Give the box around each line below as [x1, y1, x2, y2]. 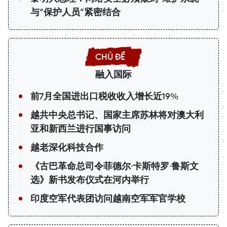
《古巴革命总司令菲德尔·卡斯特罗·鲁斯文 [30, 161, 199, 172]
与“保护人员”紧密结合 [30, 7, 121, 18]
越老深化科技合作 [30, 142, 103, 154]
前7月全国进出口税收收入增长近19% [30, 91, 178, 102]
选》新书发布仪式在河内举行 [30, 174, 149, 186]
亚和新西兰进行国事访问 [30, 123, 131, 135]
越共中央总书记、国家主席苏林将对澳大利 [30, 109, 204, 121]
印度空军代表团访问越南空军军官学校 [30, 193, 185, 205]
